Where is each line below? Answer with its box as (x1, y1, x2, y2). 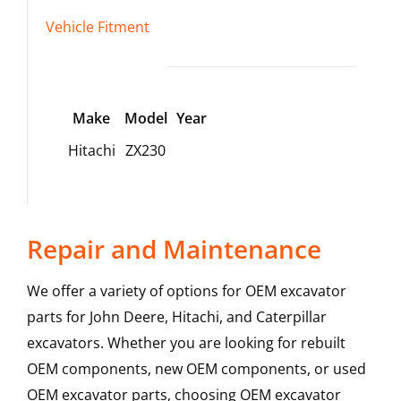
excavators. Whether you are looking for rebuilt (26, 333, 346, 354)
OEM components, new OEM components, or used (26, 359, 366, 380)
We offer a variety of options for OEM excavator (26, 281, 346, 302)
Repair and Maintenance (26, 232, 321, 267)
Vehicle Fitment (45, 17, 149, 38)
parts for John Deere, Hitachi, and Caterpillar (26, 307, 327, 328)
